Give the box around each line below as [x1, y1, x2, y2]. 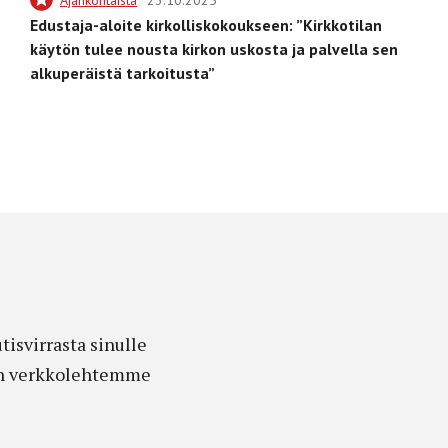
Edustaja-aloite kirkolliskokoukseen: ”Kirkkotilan [30, 14, 382, 35]
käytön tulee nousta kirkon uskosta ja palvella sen [30, 38, 398, 59]
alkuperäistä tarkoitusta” [30, 62, 215, 83]
